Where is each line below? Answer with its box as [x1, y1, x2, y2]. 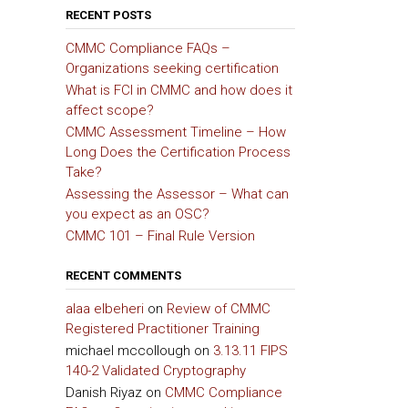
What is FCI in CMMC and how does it [65, 82, 292, 99]
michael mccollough [65, 342, 190, 360]
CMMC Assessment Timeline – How [65, 124, 286, 141]
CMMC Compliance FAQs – [65, 40, 230, 57]
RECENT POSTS [65, 8, 151, 23]
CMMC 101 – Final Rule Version [65, 228, 255, 245]
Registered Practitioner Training [65, 321, 260, 338]
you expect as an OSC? [65, 206, 209, 223]
